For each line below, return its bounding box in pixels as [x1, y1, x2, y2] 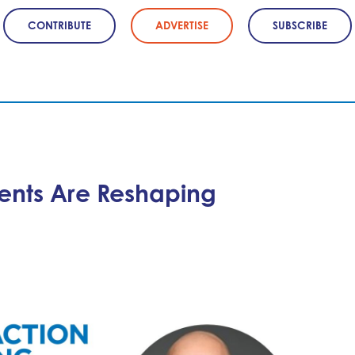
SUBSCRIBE [273, 18, 328, 32]
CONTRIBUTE [27, 18, 91, 32]
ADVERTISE [155, 18, 208, 32]
